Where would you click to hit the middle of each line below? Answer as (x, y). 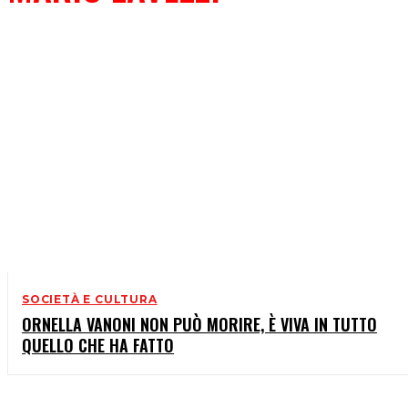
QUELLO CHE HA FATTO (98, 346)
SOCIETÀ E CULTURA (90, 300)
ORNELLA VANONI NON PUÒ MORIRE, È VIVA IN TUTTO (199, 325)
